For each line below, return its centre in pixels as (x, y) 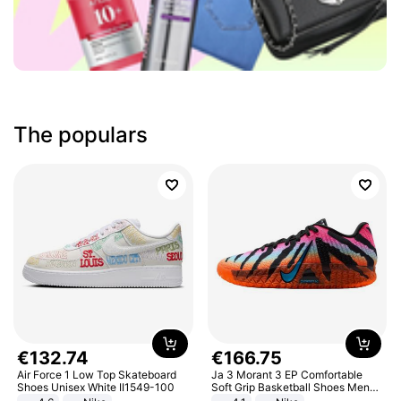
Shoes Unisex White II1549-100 (96, 387)
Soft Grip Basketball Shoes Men (290, 387)
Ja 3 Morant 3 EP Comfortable (286, 374)
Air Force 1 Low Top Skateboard (97, 374)
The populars (81, 135)
